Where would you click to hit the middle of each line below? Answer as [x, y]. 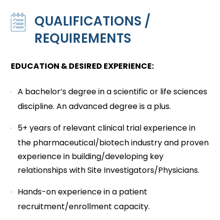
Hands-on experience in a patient [83, 192]
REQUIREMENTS [83, 38]
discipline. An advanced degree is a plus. [95, 106]
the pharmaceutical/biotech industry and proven [113, 143]
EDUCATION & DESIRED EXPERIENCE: [82, 66]
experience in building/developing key [91, 156]
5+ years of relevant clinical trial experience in [107, 128]
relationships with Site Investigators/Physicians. [109, 170]
